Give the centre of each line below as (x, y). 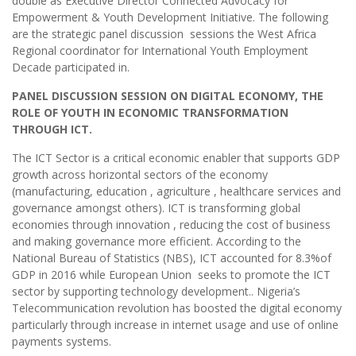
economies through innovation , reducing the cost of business (171, 225)
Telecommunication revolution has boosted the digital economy (177, 308)
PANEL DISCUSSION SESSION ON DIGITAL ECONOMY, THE (168, 96)
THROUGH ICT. (52, 130)
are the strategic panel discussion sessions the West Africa (164, 34)
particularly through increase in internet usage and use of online (175, 325)
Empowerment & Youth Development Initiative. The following (170, 17)
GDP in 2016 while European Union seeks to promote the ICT (171, 275)
